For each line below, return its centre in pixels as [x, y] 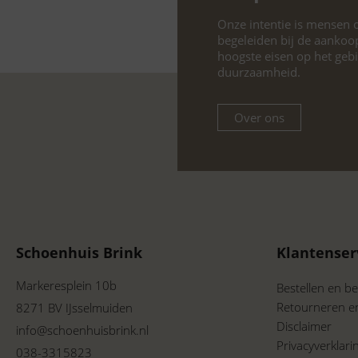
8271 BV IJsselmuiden [74, 308]
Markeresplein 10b [66, 286]
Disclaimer [304, 326]
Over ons [259, 118]
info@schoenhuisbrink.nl [82, 330]
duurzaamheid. [259, 72]
